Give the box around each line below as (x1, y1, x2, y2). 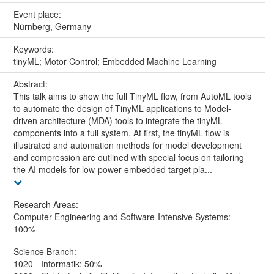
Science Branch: (13, 245, 79, 257)
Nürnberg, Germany (13, 20, 91, 32)
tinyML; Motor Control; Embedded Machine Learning (13, 54, 217, 67)
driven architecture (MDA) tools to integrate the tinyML (13, 114, 223, 127)
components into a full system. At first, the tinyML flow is (13, 126, 229, 139)
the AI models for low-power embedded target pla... (13, 163, 212, 176)
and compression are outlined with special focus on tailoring (13, 150, 244, 163)
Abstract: (13, 77, 50, 90)
